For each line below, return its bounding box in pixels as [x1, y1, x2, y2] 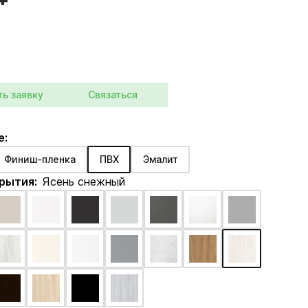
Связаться [88, 89, 138, 100]
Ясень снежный [43, 175, 126, 188]
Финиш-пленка [3, 153, 76, 165]
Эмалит [142, 153, 178, 165]
